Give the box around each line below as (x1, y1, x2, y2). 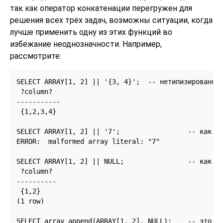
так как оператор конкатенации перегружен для (10, 3, 192, 13)
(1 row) (16, 197, 44, 205)
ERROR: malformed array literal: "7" (16, 137, 160, 145)
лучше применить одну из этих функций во (10, 27, 172, 37)
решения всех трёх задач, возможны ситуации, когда (10, 15, 213, 25)
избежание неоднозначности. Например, (10, 39, 162, 49)
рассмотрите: (10, 51, 61, 61)
